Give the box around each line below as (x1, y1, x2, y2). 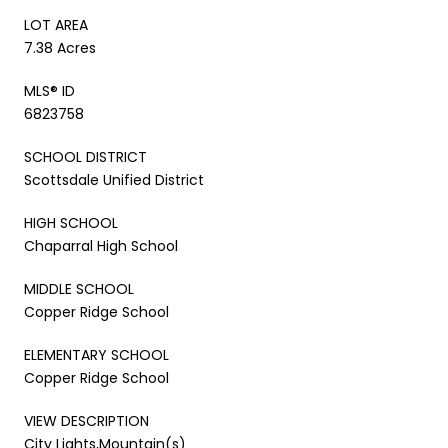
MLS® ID (24, 80, 75, 101)
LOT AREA (24, 14, 88, 35)
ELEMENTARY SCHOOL (24, 344, 169, 365)
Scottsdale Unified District (24, 169, 204, 190)
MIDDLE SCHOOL (24, 278, 134, 299)
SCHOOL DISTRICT (24, 146, 147, 167)
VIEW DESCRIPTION (24, 410, 149, 431)
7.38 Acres (24, 37, 96, 58)
